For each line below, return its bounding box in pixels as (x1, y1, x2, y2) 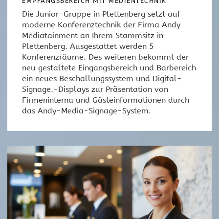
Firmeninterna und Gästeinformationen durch (22, 95, 189, 105)
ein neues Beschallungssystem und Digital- (22, 73, 182, 83)
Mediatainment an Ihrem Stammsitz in (22, 30, 163, 40)
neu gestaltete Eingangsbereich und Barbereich (22, 63, 196, 72)
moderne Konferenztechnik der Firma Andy (22, 20, 180, 29)
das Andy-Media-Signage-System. (22, 106, 151, 115)
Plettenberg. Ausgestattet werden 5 (22, 41, 154, 51)
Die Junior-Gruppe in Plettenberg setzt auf (22, 9, 180, 19)
